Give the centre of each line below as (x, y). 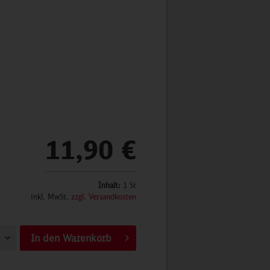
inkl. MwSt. (51, 197)
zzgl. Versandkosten (104, 197)
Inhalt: (111, 185)
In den (45, 238)
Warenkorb (87, 238)
